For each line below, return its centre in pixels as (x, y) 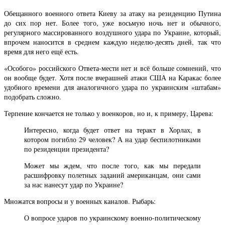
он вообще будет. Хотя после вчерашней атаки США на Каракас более (113, 77)
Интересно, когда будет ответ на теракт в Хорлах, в (113, 130)
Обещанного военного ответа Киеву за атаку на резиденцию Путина (113, 13)
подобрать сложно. (33, 96)
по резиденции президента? (67, 149)
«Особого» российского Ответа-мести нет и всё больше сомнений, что (113, 68)
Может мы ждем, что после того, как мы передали (113, 165)
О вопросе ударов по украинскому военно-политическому (113, 217)
